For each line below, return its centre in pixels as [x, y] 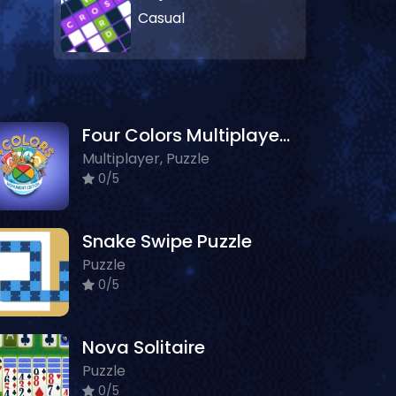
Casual [161, 18]
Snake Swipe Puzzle [167, 241]
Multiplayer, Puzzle [146, 159]
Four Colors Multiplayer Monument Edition [285, 135]
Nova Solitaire [144, 347]
